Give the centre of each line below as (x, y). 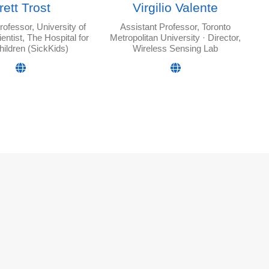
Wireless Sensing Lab (175, 49)
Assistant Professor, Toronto (175, 27)
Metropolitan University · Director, (175, 38)
